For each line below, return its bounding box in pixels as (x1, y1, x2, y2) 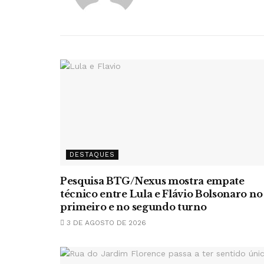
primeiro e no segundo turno (60, 201, 207, 213)
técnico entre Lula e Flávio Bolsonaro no (60, 188, 263, 200)
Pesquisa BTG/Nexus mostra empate (60, 175, 245, 187)
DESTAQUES (70, 151, 115, 159)
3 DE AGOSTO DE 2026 (64, 219, 146, 227)
